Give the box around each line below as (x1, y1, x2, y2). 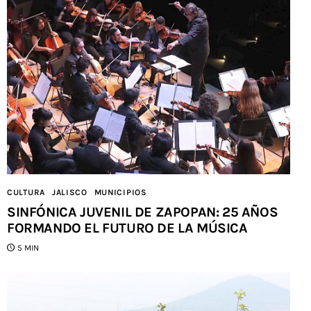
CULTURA (7, 187, 46, 197)
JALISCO (51, 187, 87, 197)
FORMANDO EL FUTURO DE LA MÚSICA (7, 219, 248, 236)
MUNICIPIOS (94, 187, 147, 197)
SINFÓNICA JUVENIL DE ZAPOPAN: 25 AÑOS (7, 203, 278, 220)
